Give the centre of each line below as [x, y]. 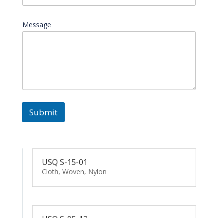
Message [36, 25]
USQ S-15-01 [64, 162]
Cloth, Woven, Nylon [74, 171]
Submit [43, 112]
